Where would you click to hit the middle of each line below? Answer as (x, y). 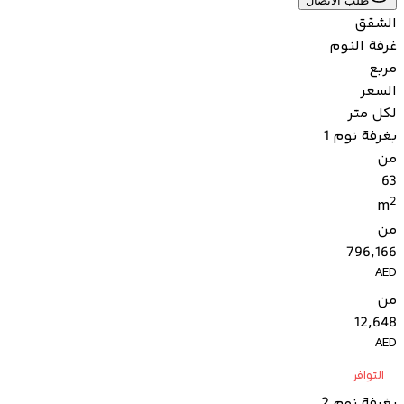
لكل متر (372, 115)
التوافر (368, 376)
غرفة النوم (363, 47)
